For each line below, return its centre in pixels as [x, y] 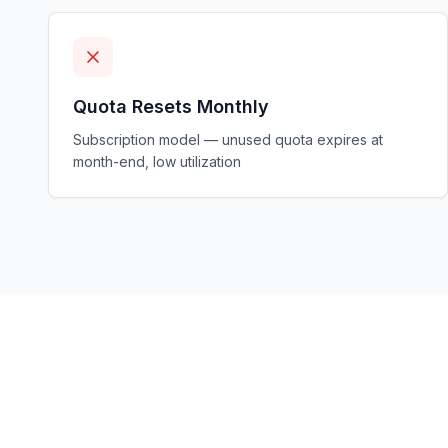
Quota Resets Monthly [171, 106]
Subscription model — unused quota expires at [228, 139]
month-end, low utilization [157, 161]
